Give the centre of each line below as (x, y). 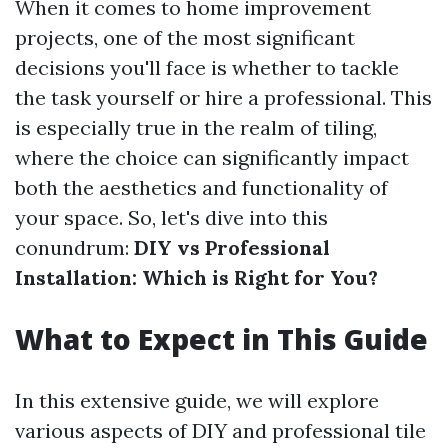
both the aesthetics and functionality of (201, 187)
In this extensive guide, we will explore (197, 400)
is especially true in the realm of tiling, (196, 127)
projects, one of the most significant (185, 37)
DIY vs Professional (232, 247)
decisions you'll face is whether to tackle (207, 67)
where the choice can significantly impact (212, 157)
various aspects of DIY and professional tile (220, 430)
